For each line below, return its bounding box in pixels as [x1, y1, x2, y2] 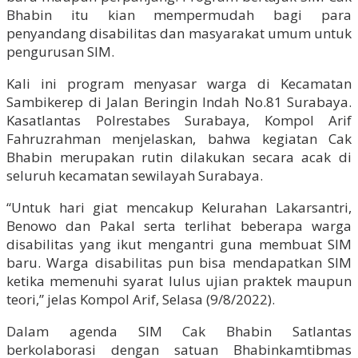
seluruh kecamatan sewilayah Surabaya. [6, 165, 263, 185]
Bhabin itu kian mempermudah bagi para [6, 5, 352, 24]
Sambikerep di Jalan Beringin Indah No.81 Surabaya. [6, 92, 352, 111]
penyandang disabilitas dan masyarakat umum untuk [6, 23, 352, 42]
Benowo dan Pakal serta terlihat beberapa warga [6, 216, 352, 235]
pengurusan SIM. [6, 42, 114, 61]
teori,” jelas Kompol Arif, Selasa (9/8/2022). [6, 289, 275, 308]
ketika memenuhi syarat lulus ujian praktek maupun [6, 271, 352, 290]
